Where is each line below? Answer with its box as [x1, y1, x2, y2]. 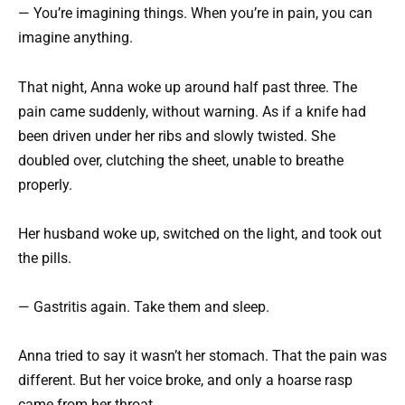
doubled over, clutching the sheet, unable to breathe [18, 151, 344, 169]
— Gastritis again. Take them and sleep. [18, 297, 269, 316]
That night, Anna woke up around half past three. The [18, 78, 357, 96]
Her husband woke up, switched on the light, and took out [18, 224, 381, 242]
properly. [18, 175, 72, 193]
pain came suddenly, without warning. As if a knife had [18, 102, 366, 120]
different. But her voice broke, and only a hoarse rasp [18, 372, 353, 390]
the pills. [18, 249, 71, 267]
